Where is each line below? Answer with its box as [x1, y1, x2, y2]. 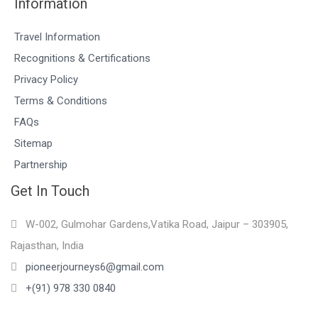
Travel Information [14, 30, 100, 43]
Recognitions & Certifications [14, 51, 150, 65]
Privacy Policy [14, 72, 78, 86]
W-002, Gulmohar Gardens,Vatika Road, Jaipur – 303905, [26, 217, 288, 231]
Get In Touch [11, 182, 89, 199]
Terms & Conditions [14, 94, 107, 107]
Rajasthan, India [11, 238, 84, 252]
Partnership [14, 158, 67, 171]
